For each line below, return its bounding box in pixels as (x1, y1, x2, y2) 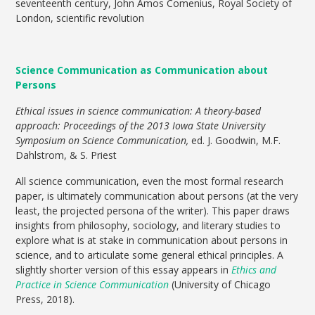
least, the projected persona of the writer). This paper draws (15, 204, 290, 218)
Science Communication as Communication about (15, 63, 269, 77)
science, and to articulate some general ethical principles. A (15, 248, 284, 262)
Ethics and (231, 263, 277, 277)
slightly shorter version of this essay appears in (15, 263, 232, 277)
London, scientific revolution (15, 11, 145, 25)
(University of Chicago (169, 278, 271, 292)
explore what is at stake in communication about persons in (15, 233, 288, 247)
